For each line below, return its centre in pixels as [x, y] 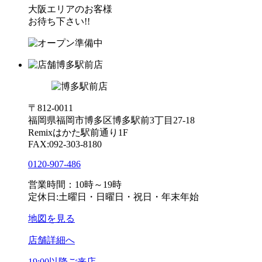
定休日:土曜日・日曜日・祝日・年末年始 [113, 196]
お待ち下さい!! [59, 21]
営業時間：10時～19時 [75, 184]
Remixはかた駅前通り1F [78, 132]
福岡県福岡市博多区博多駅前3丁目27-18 [111, 120]
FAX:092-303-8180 [65, 144]
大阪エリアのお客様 [70, 9]
